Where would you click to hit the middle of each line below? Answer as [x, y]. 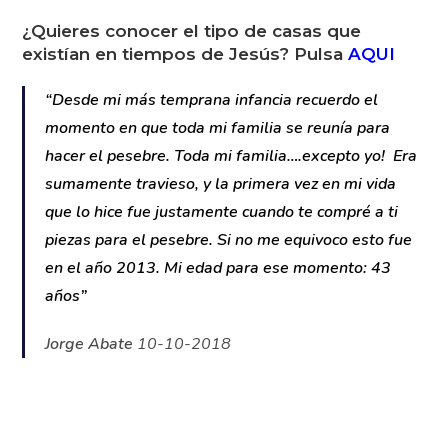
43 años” [77, 342]
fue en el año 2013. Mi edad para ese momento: [219, 314]
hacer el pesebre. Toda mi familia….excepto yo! [214, 202]
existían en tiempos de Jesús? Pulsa [182, 100]
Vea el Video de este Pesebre [154, 34]
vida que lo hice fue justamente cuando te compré [224, 258]
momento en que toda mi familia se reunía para [217, 174]
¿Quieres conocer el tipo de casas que [191, 77]
